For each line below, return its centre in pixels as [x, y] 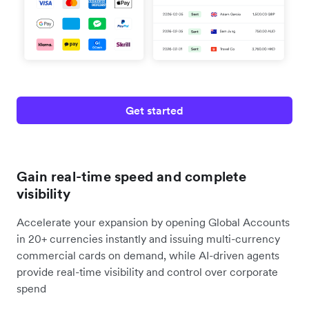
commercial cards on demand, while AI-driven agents [148, 256]
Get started [154, 111]
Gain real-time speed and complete [132, 177]
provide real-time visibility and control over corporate [147, 272]
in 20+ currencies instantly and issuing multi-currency [148, 239]
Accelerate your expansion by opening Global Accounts [153, 222]
